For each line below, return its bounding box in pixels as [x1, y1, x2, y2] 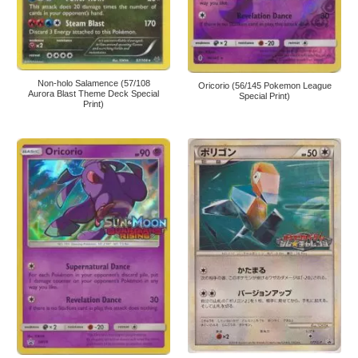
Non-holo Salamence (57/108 [37, 78, 150, 89]
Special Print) [239, 90, 290, 101]
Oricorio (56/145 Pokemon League [197, 80, 332, 90]
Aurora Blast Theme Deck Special [28, 89, 159, 99]
